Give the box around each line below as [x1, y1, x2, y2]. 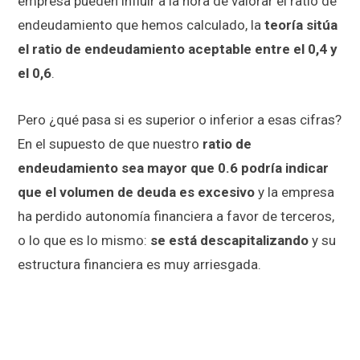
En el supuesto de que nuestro [18, 136, 202, 153]
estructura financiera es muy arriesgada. [18, 256, 261, 273]
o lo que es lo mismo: [18, 232, 150, 249]
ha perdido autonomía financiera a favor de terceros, [18, 208, 334, 225]
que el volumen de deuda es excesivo [18, 184, 255, 201]
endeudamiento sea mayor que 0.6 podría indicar [18, 160, 329, 177]
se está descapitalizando [150, 232, 309, 249]
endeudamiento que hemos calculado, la [18, 17, 264, 34]
